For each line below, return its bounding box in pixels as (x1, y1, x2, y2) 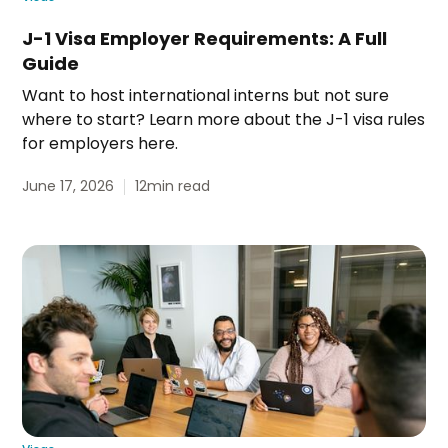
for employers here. (22, 132, 179, 156)
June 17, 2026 (22, 176, 115, 197)
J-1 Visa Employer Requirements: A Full (22, 26, 388, 52)
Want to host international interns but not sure (22, 84, 390, 108)
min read (147, 176, 211, 197)
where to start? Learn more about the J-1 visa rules (22, 108, 426, 132)
